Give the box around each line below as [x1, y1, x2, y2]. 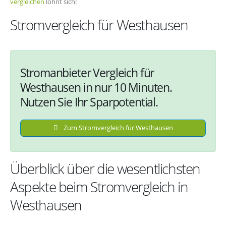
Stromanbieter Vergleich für [20, 64, 154, 81]
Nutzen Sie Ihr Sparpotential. [20, 93, 158, 110]
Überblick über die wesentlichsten [10, 159, 201, 179]
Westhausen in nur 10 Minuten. [20, 79, 172, 95]
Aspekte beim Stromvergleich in [10, 177, 188, 197]
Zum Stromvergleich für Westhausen [62, 123, 173, 133]
